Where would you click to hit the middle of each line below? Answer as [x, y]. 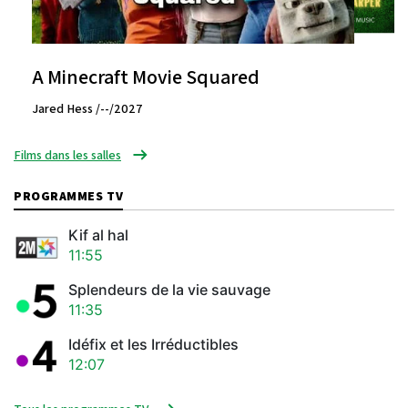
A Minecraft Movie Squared [146, 76]
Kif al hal [98, 235]
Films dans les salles [67, 154]
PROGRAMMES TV [69, 195]
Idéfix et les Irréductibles [153, 345]
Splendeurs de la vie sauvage [169, 290]
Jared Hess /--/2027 [87, 108]
